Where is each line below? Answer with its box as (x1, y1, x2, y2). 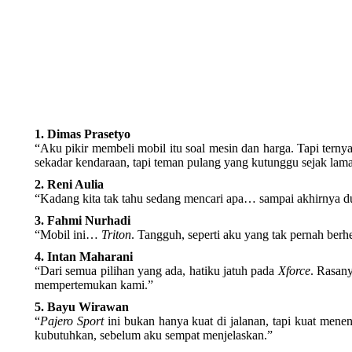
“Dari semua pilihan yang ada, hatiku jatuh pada (35, 264, 278, 277)
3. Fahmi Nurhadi (35, 214, 130, 227)
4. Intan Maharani (35, 250, 133, 263)
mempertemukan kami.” (35, 278, 153, 291)
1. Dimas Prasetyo (35, 127, 130, 141)
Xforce (277, 264, 310, 277)
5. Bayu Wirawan (35, 300, 129, 313)
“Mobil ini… (35, 228, 101, 241)
